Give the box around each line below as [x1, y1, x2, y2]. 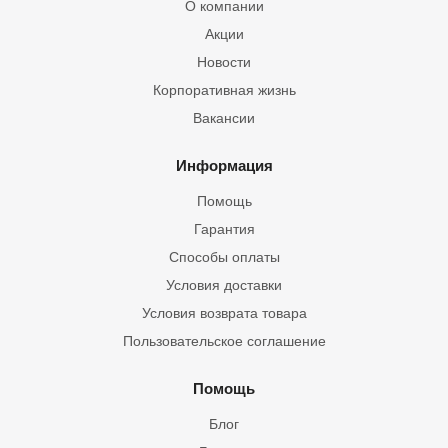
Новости [197, 54, 251, 70]
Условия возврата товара [141, 305, 307, 321]
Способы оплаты [168, 249, 280, 265]
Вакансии [193, 110, 255, 126]
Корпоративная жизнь [152, 82, 296, 98]
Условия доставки [166, 277, 282, 293]
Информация [175, 157, 273, 174]
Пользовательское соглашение [122, 333, 326, 349]
